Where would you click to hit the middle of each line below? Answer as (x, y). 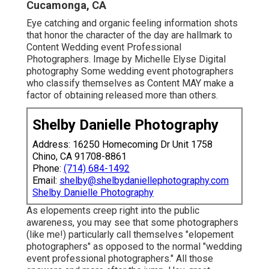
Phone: (48, 169)
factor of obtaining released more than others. (122, 95)
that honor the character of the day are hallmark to (129, 35)
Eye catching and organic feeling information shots (132, 23)
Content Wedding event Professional (104, 47)
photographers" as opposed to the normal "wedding (134, 247)
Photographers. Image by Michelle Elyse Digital (126, 59)
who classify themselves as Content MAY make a (130, 83)
